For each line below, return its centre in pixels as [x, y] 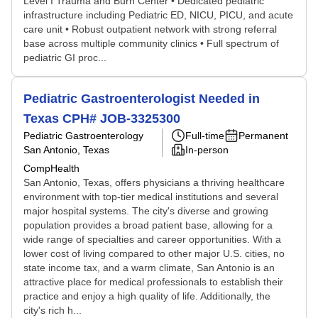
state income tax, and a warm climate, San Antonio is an [149, 268]
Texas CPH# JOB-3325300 [102, 119]
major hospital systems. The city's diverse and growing [146, 211]
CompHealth [51, 168]
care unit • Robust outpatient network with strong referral [150, 29]
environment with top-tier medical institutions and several [151, 197]
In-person [207, 150]
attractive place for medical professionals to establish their [153, 282]
